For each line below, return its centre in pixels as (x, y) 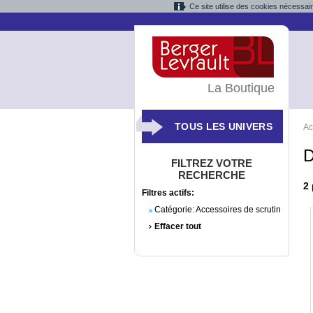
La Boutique (241, 88)
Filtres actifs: (168, 193)
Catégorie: (174, 210)
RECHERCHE (212, 175)
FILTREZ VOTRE (212, 163)
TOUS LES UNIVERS (224, 126)
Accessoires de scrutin (238, 210)
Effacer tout (178, 226)
